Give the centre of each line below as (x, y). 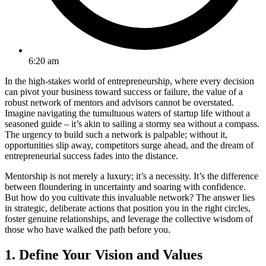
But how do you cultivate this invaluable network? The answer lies (130, 197)
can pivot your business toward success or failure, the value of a (124, 91)
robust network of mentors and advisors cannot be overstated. (119, 102)
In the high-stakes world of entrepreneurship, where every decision (129, 81)
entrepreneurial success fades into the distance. (91, 156)
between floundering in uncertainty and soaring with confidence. (125, 186)
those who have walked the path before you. (88, 229)
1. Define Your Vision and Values (104, 254)
